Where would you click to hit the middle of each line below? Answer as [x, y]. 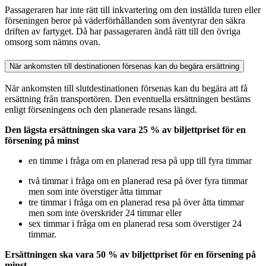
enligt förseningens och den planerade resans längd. [101, 110]
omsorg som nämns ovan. [53, 42]
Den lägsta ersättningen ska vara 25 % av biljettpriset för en [125, 130]
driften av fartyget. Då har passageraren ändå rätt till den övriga [123, 31]
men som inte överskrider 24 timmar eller [105, 213]
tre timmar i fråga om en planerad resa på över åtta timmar [136, 202]
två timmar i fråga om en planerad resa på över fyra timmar [138, 181]
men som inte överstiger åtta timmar [95, 192]
